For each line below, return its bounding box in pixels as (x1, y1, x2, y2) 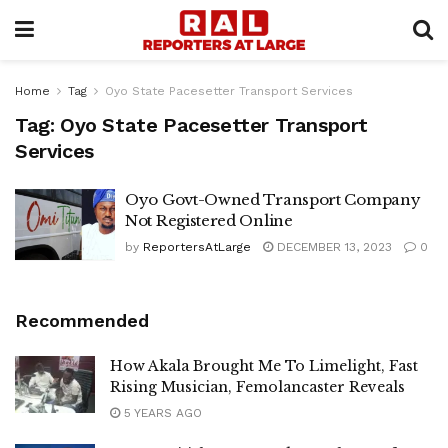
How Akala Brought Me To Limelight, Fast (110, 356, 418, 375)
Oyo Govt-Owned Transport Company (125, 190, 421, 209)
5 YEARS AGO (120, 405, 202, 420)
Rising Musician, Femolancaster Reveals (110, 377, 405, 396)
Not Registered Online (125, 211, 293, 230)
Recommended (15, 309, 149, 331)
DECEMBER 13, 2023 (273, 240, 392, 254)
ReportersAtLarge (143, 240, 251, 254)
